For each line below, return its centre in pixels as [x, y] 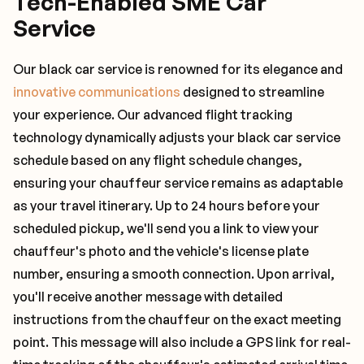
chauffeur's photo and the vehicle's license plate [161, 251]
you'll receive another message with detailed [148, 297]
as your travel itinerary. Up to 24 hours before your [167, 206]
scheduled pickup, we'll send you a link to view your [166, 228]
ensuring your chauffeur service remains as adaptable [178, 183]
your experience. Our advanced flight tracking [153, 115]
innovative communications [97, 92]
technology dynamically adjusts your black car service [177, 137]
